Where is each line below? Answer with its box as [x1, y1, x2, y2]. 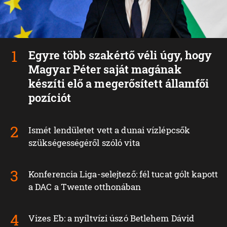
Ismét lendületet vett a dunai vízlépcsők [28, 124, 191, 136]
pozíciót [28, 90, 71, 105]
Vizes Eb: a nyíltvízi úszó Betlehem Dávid [28, 212, 195, 224]
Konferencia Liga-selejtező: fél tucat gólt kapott [28, 168, 218, 180]
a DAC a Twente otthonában [28, 181, 141, 193]
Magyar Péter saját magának [28, 62, 181, 77]
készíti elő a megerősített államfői [28, 76, 209, 91]
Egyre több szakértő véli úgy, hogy [28, 48, 212, 63]
